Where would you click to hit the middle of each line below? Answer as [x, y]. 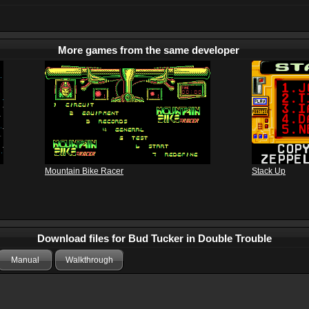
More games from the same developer [149, 50]
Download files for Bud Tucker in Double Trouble [154, 239]
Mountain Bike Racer [84, 171]
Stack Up [269, 171]
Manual [25, 260]
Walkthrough [89, 260]
